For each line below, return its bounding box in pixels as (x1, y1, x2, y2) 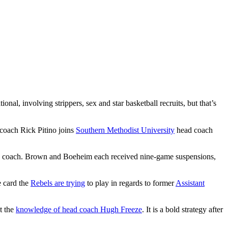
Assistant (176, 179, 205, 188)
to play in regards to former (85, 179, 176, 188)
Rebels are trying (31, 179, 85, 188)
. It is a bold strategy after (142, 205, 223, 214)
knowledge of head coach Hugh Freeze (16, 205, 142, 214)
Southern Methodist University (76, 126, 175, 135)
